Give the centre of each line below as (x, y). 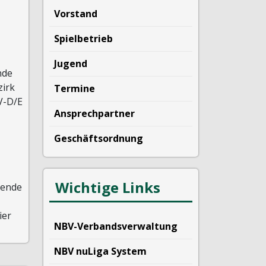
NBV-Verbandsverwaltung (116, 226)
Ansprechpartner (94, 113)
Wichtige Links (108, 187)
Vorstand (76, 13)
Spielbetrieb (83, 38)
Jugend (71, 63)
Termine (75, 88)
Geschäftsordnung (99, 138)
